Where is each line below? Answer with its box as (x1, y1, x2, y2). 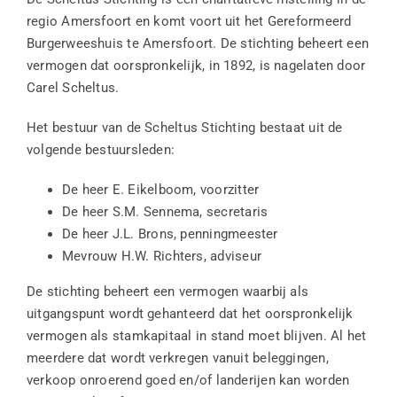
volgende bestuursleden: (26, 142, 175, 159)
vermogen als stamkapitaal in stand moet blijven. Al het (26, 328, 367, 345)
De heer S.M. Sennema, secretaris (61, 204, 269, 221)
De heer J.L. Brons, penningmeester (61, 226, 278, 243)
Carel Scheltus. (26, 80, 120, 97)
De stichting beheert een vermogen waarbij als (26, 284, 309, 300)
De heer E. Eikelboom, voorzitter (61, 182, 260, 198)
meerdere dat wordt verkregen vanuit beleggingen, (26, 350, 329, 367)
